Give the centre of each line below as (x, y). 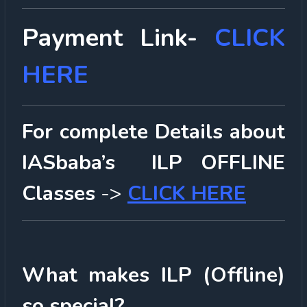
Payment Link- (118, 38)
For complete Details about (153, 132)
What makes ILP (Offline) (153, 275)
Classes (59, 193)
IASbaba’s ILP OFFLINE (153, 162)
